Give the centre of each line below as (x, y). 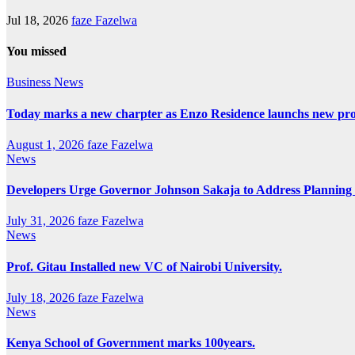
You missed (36, 52)
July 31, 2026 (42, 221)
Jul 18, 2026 (39, 20)
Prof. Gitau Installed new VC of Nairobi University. (144, 266)
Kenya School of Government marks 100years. (131, 343)
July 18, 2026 (42, 297)
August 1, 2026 (47, 144)
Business (30, 82)
